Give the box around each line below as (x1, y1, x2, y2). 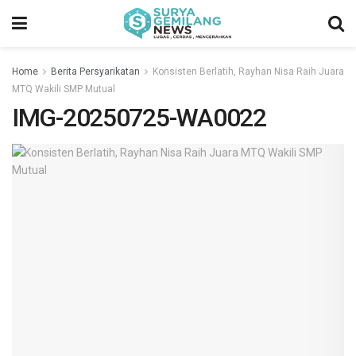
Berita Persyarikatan (51, 66, 140, 77)
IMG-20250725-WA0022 (12, 103, 266, 133)
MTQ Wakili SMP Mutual (12, 83, 115, 95)
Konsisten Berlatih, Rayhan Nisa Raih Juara (153, 66, 344, 77)
